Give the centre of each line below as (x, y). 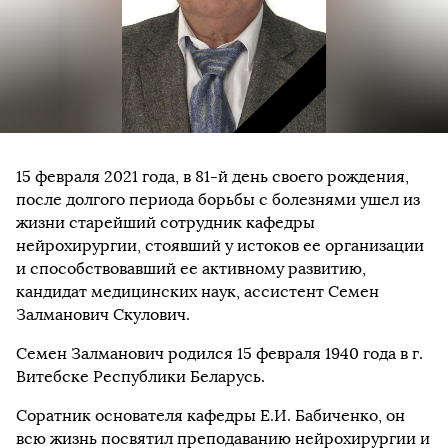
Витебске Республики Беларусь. (140, 376)
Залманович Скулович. (103, 314)
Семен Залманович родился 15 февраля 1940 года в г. (219, 353)
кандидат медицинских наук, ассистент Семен (197, 291)
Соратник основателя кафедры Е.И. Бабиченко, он (210, 415)
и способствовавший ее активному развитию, (191, 268)
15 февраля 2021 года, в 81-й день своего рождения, (212, 176)
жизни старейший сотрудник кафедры (165, 222)
